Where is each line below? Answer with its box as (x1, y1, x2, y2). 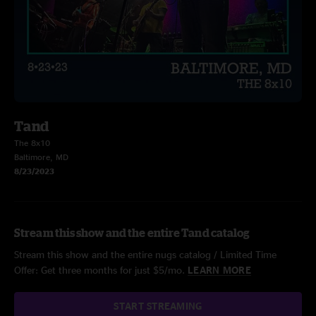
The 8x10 (14, 138, 50, 147)
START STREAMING (114, 300, 202, 311)
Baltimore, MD (14, 152, 68, 162)
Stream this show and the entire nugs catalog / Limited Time (14, 249, 276, 260)
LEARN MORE (188, 265, 251, 275)
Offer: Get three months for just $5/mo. (14, 265, 188, 275)
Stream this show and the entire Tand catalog (14, 226, 250, 239)
